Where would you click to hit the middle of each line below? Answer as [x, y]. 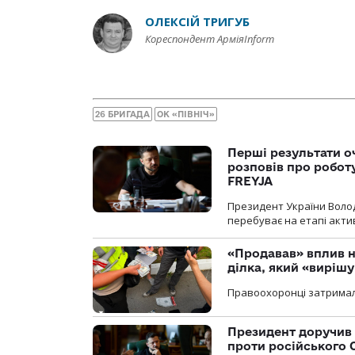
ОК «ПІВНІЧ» [186, 114]
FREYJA [250, 181]
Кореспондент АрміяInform [210, 39]
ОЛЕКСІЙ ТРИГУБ [197, 22]
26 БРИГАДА [122, 114]
